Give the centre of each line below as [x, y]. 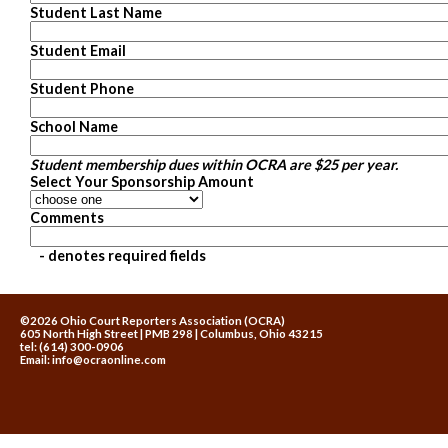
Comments [67, 217]
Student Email [78, 50]
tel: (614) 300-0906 [72, 346]
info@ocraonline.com [109, 359]
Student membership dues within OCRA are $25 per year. [214, 164]
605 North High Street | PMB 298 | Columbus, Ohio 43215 [171, 333]
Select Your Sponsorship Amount [142, 181]
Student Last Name [96, 12]
